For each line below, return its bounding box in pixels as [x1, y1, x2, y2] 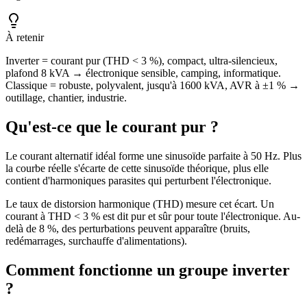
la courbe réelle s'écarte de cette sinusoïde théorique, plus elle [5, 162, 269, 174]
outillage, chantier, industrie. [5, 91, 127, 103]
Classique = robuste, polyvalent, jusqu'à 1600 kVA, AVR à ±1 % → [5, 79, 299, 91]
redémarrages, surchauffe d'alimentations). [5, 234, 187, 247]
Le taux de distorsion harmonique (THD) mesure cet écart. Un [5, 197, 274, 210]
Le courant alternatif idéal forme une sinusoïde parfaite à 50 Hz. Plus [5, 149, 302, 162]
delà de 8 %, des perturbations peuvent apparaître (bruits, [5, 222, 250, 234]
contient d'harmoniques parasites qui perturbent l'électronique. [5, 174, 271, 186]
